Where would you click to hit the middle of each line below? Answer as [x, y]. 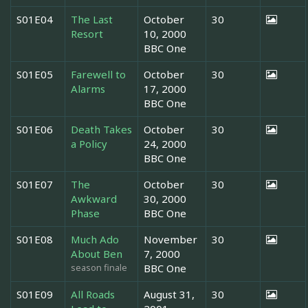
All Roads [93, 294]
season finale [99, 267]
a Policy [89, 143]
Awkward [94, 198]
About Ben [97, 253]
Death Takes [101, 129]
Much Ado [95, 239]
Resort [87, 33]
